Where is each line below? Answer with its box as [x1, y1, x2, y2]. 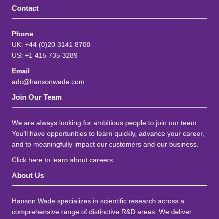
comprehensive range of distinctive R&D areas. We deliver [12, 208, 192, 216]
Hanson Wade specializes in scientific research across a [12, 197, 184, 205]
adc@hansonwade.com [12, 78, 85, 86]
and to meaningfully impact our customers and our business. [12, 140, 198, 148]
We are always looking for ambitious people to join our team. [12, 119, 198, 127]
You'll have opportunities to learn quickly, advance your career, [12, 130, 204, 137]
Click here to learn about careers [12, 156, 113, 164]
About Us [12, 171, 44, 179]
